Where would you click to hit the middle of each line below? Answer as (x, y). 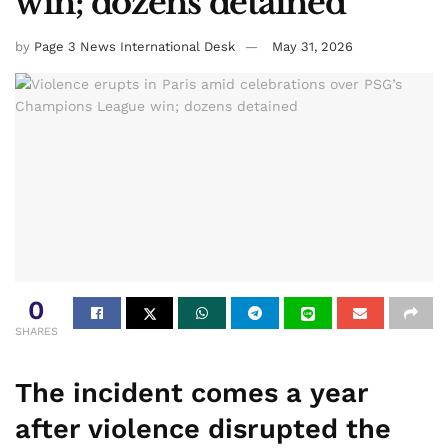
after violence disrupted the (203, 428)
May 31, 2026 (312, 47)
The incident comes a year (192, 392)
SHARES (36, 332)
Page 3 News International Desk (134, 47)
